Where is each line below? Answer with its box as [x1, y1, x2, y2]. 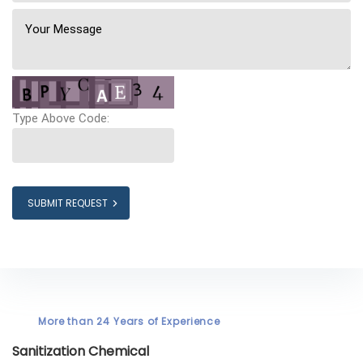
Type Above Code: [12, 111, 109, 126]
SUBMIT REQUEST [28, 196, 108, 211]
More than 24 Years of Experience [38, 314, 220, 329]
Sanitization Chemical [12, 342, 149, 361]
